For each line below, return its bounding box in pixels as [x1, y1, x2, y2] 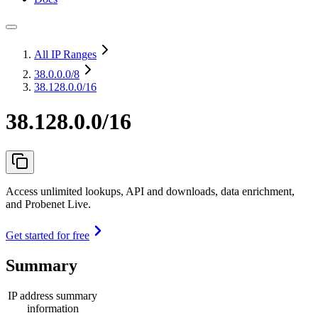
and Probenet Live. [6, 197, 91, 210]
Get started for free [6, 229, 89, 241]
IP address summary [8, 289, 97, 302]
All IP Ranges [34, 48, 97, 60]
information [26, 302, 79, 314]
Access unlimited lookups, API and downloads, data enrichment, [6, 185, 295, 197]
